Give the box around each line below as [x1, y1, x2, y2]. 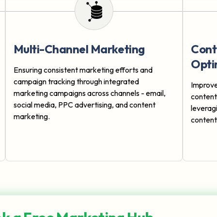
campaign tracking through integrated [13, 77, 139, 87]
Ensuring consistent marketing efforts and [13, 65, 153, 75]
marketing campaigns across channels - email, [13, 88, 166, 98]
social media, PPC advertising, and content [13, 100, 155, 110]
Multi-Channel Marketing [13, 42, 145, 57]
